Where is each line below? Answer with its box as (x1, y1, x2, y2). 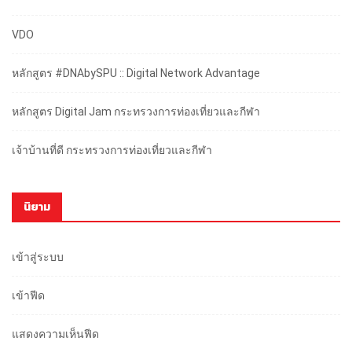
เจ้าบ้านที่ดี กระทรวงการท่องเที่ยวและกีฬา (12, 144, 212, 157)
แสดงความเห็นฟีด (12, 328, 99, 341)
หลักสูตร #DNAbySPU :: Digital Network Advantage (12, 67, 260, 80)
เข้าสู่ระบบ (12, 251, 64, 264)
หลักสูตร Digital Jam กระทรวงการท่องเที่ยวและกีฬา (12, 105, 260, 119)
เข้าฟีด (12, 289, 45, 302)
